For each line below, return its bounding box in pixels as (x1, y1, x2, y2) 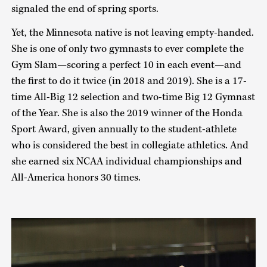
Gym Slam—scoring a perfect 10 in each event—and (11, 58, 241, 72)
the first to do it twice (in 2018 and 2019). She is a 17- (11, 74, 247, 88)
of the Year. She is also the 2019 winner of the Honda (11, 107, 243, 120)
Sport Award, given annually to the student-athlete (11, 123, 237, 136)
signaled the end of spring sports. (11, 2, 159, 15)
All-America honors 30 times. (11, 171, 141, 185)
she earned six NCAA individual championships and (11, 155, 242, 169)
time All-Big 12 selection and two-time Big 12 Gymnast (11, 91, 255, 104)
